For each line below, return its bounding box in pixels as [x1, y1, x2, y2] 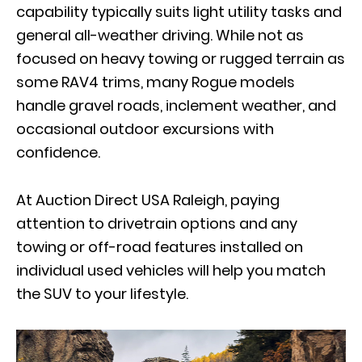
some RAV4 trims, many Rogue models [16, 72, 295, 93]
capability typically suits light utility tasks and [16, 2, 342, 23]
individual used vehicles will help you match [16, 260, 326, 281]
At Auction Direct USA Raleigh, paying [16, 190, 280, 211]
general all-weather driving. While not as [16, 25, 304, 46]
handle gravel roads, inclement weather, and [16, 95, 336, 116]
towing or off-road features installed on [16, 237, 303, 258]
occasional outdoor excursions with [16, 119, 274, 140]
